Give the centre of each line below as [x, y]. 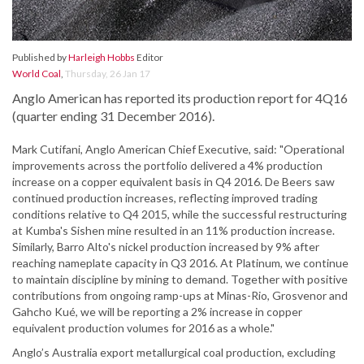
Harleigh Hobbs [102, 58]
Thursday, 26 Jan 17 [108, 74]
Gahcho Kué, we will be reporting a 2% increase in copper [157, 312]
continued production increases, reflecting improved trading [165, 198]
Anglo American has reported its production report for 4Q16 [180, 98]
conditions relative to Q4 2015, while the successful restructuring [180, 214]
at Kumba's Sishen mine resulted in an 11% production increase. [173, 231]
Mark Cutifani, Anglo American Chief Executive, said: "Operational [178, 149]
